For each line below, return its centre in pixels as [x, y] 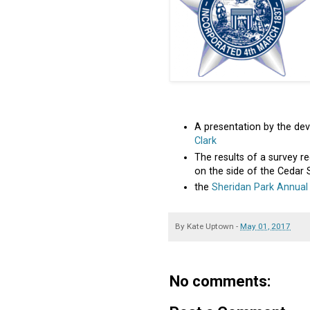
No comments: [220, 282]
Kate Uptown [210, 226]
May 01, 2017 [265, 226]
